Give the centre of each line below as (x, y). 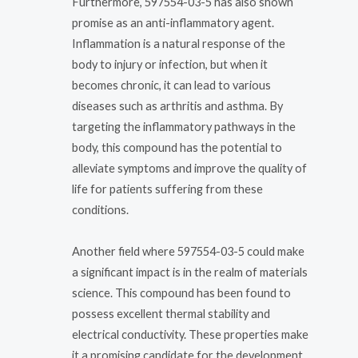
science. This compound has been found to (181, 292)
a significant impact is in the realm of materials (190, 272)
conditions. (100, 210)
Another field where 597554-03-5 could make (188, 251)
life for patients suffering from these (167, 189)
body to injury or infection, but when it (170, 65)
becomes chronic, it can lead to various (171, 86)
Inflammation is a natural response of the (179, 44)
